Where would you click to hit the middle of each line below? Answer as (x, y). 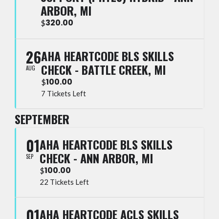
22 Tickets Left (64, 182)
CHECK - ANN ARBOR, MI (96, 158)
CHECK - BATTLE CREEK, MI (103, 69)
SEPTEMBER (42, 119)
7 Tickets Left (64, 93)
